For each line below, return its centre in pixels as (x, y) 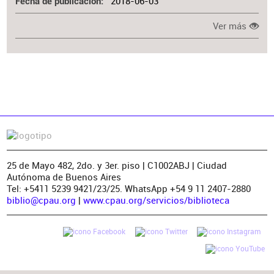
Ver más (230, 26)
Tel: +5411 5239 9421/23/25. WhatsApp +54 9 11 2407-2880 (128, 188)
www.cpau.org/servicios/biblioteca (156, 200)
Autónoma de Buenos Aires (64, 177)
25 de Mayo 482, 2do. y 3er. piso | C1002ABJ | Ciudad (117, 165)
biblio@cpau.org (41, 200)
